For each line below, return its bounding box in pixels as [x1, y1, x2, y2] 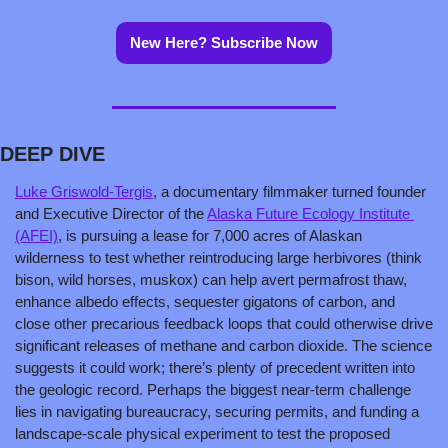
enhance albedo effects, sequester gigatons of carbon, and [15, 293, 395, 310]
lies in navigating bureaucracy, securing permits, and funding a [15, 403, 419, 420]
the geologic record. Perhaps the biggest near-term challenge [15, 381, 411, 398]
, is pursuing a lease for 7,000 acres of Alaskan [58, 227, 362, 244]
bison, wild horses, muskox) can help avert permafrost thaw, [15, 271, 407, 288]
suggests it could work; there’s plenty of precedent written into [15, 359, 415, 376]
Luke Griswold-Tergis [15, 183, 153, 200]
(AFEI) [15, 227, 58, 244]
